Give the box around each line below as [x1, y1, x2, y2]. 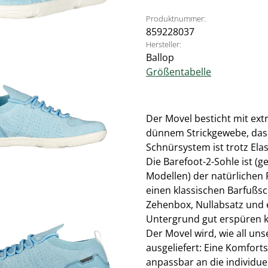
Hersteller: [146, 39, 181, 50]
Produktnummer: [146, 13, 206, 24]
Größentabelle [146, 65, 211, 78]
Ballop [146, 51, 174, 64]
